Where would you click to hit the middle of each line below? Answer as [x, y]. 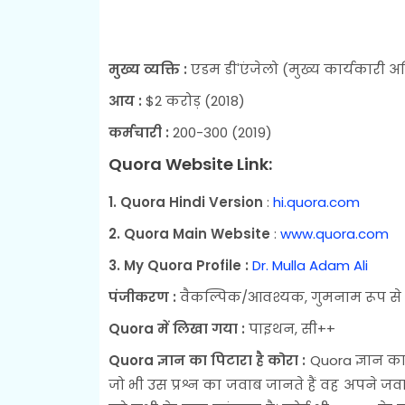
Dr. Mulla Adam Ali [310, 265]
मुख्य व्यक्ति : [147, 69]
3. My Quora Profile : [180, 265]
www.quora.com [334, 233]
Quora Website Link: [190, 164]
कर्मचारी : [140, 132]
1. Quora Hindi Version [185, 202]
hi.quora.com [316, 202]
